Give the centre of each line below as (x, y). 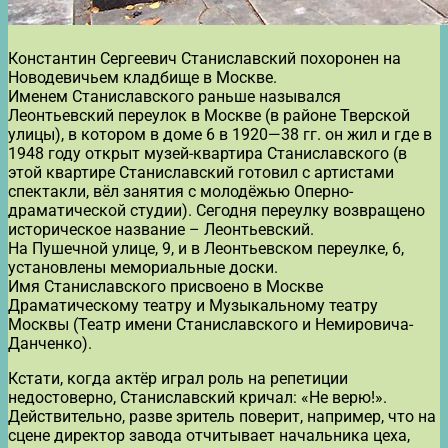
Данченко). (50, 343)
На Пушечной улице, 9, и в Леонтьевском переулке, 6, (206, 248)
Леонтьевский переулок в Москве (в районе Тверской (209, 115)
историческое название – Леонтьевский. (161, 229)
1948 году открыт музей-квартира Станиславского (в (207, 153)
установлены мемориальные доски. (143, 267)
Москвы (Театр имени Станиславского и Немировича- (210, 324)
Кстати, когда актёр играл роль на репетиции (178, 378)
